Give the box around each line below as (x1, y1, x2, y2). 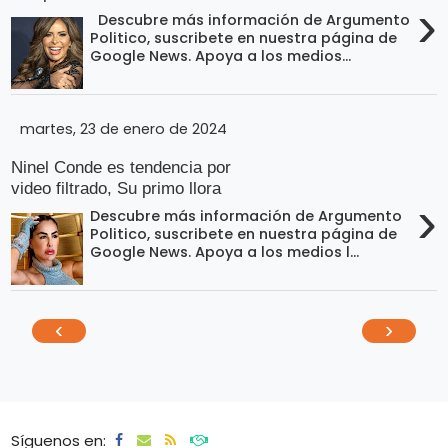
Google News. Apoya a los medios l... (90, 242, 360, 263)
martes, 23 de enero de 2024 (20, 119, 228, 139)
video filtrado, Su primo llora (11, 177, 222, 198)
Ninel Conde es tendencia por (11, 156, 232, 177)
